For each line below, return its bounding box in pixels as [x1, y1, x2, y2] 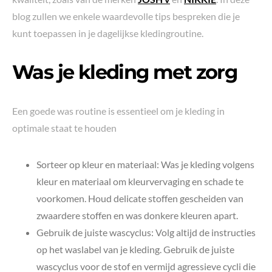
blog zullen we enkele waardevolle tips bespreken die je [12, 10, 240, 22]
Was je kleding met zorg [12, 59, 237, 84]
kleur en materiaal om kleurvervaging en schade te [36, 175, 243, 187]
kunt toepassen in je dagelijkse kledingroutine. [12, 27, 203, 39]
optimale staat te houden [12, 121, 117, 134]
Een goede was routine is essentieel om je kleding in [12, 104, 225, 117]
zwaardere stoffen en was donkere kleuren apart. [36, 209, 238, 221]
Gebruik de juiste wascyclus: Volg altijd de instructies [36, 226, 256, 238]
